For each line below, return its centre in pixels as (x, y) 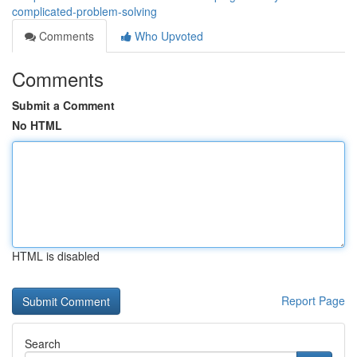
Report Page (313, 300)
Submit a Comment (63, 105)
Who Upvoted (167, 36)
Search (43, 343)
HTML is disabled (56, 256)
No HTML (37, 125)
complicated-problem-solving (84, 11)
